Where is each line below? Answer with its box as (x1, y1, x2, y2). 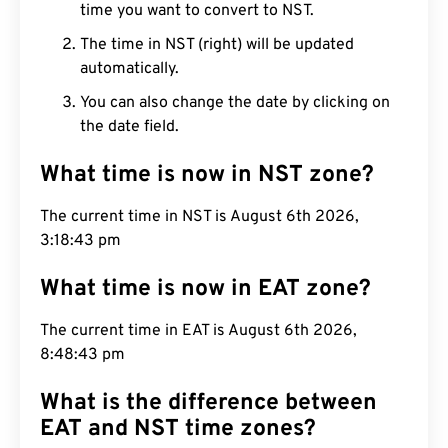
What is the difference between (40, 389, 377, 418)
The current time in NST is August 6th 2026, (40, 207, 359, 227)
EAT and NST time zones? (40, 415, 316, 444)
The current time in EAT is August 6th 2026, (40, 321, 357, 341)
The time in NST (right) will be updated (80, 35, 354, 55)
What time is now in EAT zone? (40, 275, 371, 304)
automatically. (80, 59, 179, 79)
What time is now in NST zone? (40, 161, 374, 190)
